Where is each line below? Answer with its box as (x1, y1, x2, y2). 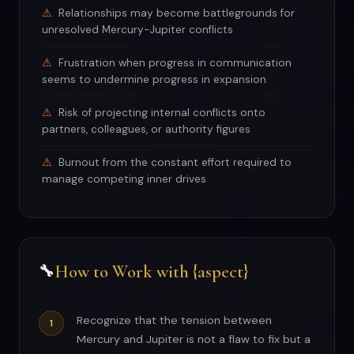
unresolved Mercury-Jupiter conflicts (42, 23, 233, 37)
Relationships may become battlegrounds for (58, 6, 295, 21)
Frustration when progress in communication (58, 56, 292, 70)
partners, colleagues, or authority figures (42, 122, 250, 137)
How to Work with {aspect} (55, 261, 248, 283)
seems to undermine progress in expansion (42, 73, 266, 87)
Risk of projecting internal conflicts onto (58, 106, 265, 120)
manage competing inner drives (42, 172, 206, 186)
